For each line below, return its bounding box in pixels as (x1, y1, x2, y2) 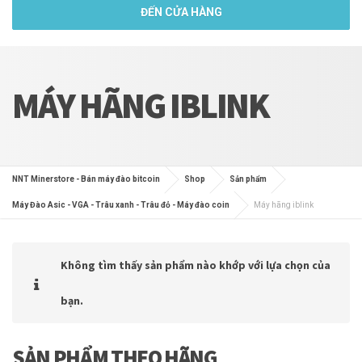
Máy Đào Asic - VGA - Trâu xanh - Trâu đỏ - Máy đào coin (12, 200, 229, 210)
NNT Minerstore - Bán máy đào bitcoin (12, 175, 160, 184)
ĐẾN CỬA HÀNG (140, 6, 222, 19)
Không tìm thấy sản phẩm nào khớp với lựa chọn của (61, 258, 330, 273)
